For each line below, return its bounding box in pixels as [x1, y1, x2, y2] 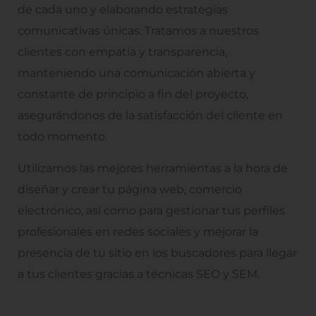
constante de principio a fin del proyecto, [18, 87, 248, 102]
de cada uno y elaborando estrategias [18, 3, 228, 17]
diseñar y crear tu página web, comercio [18, 182, 242, 196]
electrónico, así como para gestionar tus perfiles [18, 203, 285, 217]
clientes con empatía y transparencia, [18, 45, 227, 59]
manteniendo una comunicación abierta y [18, 66, 255, 80]
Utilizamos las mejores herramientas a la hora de [18, 161, 288, 175]
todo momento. [18, 130, 107, 144]
